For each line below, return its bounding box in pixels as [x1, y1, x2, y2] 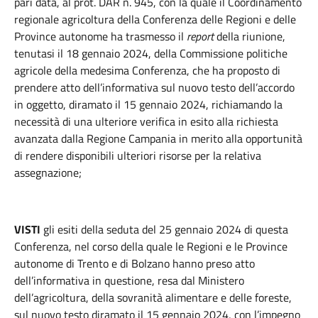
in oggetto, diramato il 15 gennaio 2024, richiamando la [14, 96, 283, 113]
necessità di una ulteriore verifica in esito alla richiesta [14, 113, 278, 130]
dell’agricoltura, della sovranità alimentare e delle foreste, [14, 289, 292, 306]
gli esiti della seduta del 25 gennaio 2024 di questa [40, 221, 288, 238]
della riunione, [214, 28, 285, 45]
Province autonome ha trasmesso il [14, 28, 187, 45]
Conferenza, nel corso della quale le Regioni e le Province [14, 238, 287, 255]
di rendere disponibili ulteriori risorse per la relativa [14, 147, 261, 164]
